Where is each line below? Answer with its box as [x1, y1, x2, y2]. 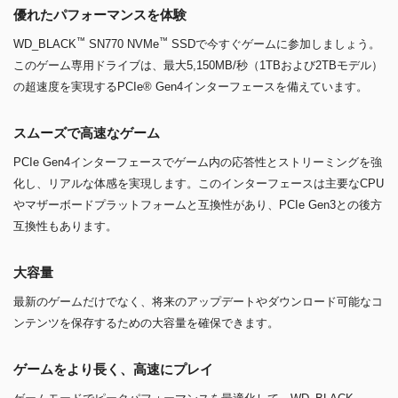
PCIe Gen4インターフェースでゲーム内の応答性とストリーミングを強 [13, 155, 382, 169]
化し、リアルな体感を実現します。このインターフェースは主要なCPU [13, 176, 384, 190]
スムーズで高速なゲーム [13, 123, 160, 141]
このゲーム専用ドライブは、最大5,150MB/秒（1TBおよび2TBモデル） [13, 58, 383, 72]
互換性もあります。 [13, 219, 117, 233]
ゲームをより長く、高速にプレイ [13, 360, 213, 378]
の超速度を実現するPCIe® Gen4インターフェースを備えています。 [13, 79, 368, 93]
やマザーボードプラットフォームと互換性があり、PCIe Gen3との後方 [13, 197, 382, 211]
